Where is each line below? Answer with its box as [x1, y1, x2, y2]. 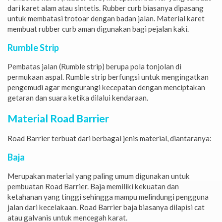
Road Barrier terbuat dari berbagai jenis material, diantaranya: [7, 133, 212, 143]
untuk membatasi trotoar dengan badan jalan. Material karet [7, 14, 205, 23]
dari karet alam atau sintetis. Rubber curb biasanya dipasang [7, 3, 204, 13]
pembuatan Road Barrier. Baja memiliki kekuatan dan [7, 181, 179, 191]
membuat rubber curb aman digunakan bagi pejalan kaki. [7, 24, 189, 34]
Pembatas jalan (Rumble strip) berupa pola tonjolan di [7, 62, 181, 71]
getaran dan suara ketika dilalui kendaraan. [7, 93, 148, 103]
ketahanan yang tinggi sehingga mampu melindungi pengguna [7, 192, 209, 201]
